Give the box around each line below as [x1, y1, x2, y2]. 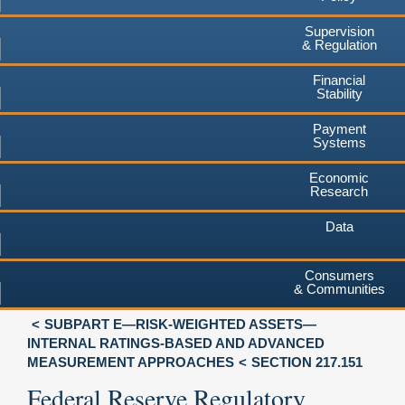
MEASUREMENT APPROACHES [27, 353, 234, 370]
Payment [312, 120, 366, 137]
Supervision [304, 23, 374, 39]
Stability [316, 85, 363, 101]
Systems [312, 134, 366, 150]
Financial [313, 71, 365, 88]
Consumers [304, 267, 374, 283]
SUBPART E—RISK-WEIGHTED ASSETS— [44, 316, 316, 332]
